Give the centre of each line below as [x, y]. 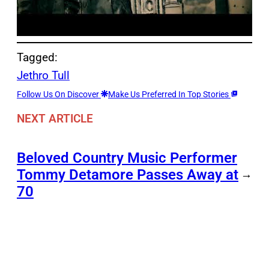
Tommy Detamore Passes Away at [128, 174]
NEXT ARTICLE [55, 118]
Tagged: [37, 58]
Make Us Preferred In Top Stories [169, 95]
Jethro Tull [43, 76]
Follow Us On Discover [59, 95]
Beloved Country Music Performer [127, 158]
